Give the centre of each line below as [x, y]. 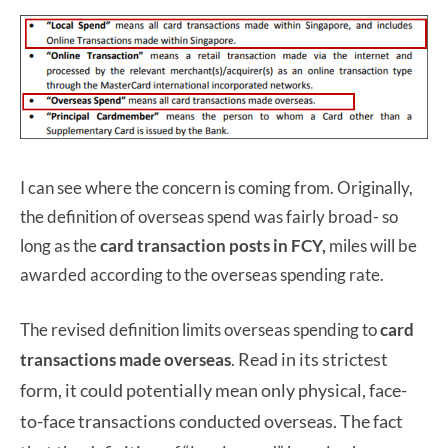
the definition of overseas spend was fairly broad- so [209, 217]
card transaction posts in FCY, [213, 246]
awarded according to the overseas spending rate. [202, 275]
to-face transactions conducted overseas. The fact [211, 421]
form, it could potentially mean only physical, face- [213, 390]
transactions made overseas [125, 360]
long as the [60, 246]
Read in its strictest [313, 359]
